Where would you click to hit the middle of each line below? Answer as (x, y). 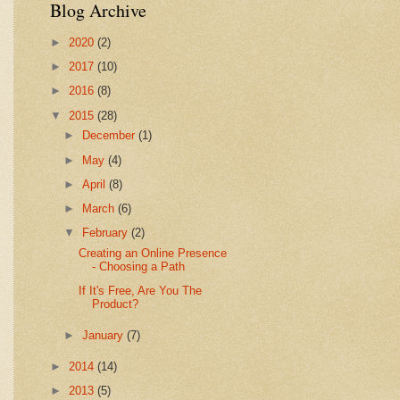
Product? (116, 304)
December (111, 136)
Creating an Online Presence (153, 253)
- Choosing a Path (139, 266)
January (105, 336)
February (107, 233)
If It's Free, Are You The (141, 291)
